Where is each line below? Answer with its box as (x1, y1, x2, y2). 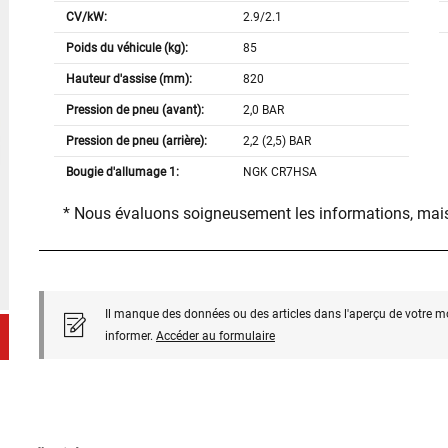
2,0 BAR (243, 103, 285, 118)
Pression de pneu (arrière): (65, 134, 207, 149)
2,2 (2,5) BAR (243, 134, 312, 149)
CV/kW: (65, 10, 107, 25)
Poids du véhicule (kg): (65, 41, 188, 56)
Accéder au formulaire (155, 329, 275, 344)
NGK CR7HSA (243, 165, 318, 180)
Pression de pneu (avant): (65, 103, 204, 118)
